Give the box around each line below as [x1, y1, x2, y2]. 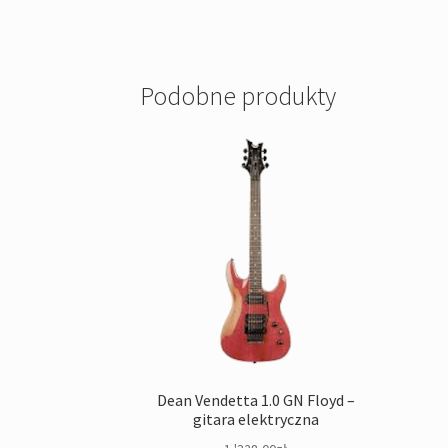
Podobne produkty [140, 79, 337, 112]
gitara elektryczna [192, 409, 319, 430]
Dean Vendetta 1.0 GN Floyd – [156, 390, 355, 411]
